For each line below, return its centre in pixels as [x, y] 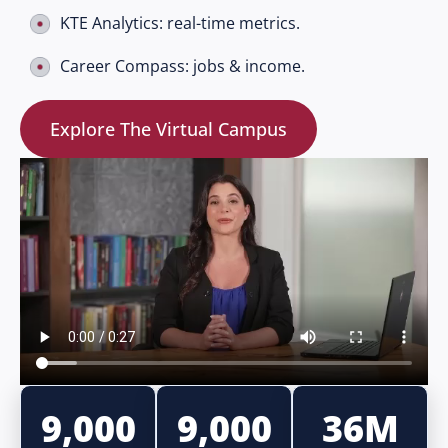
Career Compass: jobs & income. [182, 66]
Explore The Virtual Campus [168, 129]
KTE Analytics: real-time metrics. [180, 23]
